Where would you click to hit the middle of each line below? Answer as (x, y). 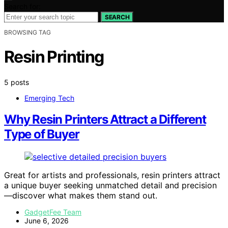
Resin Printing (54, 57)
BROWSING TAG (27, 32)
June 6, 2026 (47, 221)
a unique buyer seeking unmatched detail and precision (110, 186)
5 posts (17, 82)
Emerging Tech (49, 98)
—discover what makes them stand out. (81, 196)
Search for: (22, 6)
